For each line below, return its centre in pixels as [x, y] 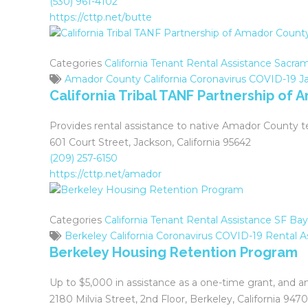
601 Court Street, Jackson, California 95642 [150, 142]
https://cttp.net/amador [106, 174]
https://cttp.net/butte [101, 17]
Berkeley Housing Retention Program [174, 252]
